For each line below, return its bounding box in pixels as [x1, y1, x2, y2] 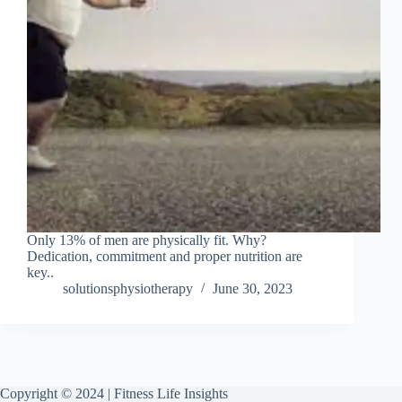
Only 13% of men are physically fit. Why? [27, 232, 267, 249]
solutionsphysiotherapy [63, 281, 193, 297]
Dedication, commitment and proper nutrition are [27, 249, 302, 265]
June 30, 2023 [213, 281, 293, 297]
